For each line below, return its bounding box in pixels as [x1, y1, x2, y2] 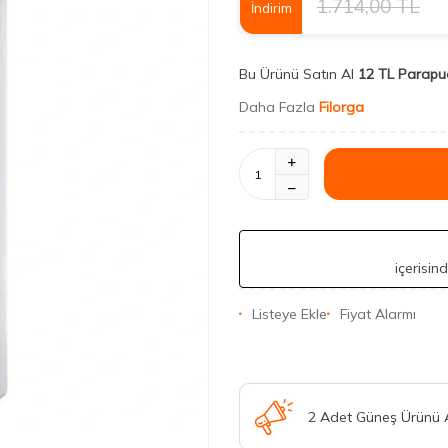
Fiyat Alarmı [340, 305, 416, 323]
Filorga [319, 98, 364, 116]
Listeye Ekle [252, 305, 327, 323]
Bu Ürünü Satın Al [239, 65, 354, 83]
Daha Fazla [239, 98, 319, 116]
